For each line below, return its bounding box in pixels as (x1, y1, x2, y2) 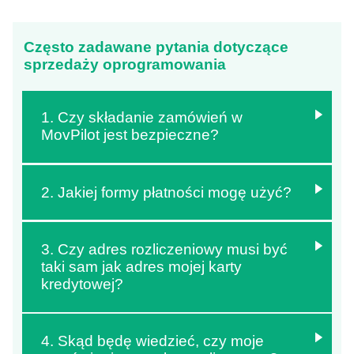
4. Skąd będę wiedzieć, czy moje (40, 332, 264, 349)
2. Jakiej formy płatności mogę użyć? (40, 183, 292, 201)
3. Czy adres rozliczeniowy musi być (40, 240, 288, 258)
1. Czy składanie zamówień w (40, 109, 243, 126)
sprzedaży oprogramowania (24, 56, 227, 73)
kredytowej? (40, 275, 123, 292)
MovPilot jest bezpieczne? (40, 126, 219, 144)
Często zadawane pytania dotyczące (24, 39, 289, 56)
